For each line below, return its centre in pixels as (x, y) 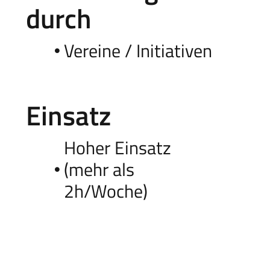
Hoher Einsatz (117, 147)
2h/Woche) (105, 191)
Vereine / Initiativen (138, 50)
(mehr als (99, 169)
